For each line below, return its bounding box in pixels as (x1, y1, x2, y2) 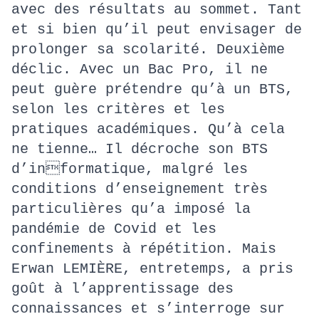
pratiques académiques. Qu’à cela (11, 121, 285, 137)
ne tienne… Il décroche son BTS (11, 141, 268, 157)
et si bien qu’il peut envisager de (11, 21, 302, 38)
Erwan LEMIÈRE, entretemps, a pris (11, 261, 293, 277)
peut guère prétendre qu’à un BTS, (11, 81, 293, 98)
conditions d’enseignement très (11, 181, 268, 197)
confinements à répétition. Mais (11, 241, 276, 257)
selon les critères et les (11, 101, 225, 117)
